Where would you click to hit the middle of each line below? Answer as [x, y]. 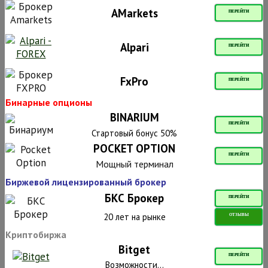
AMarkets [134, 13]
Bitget [134, 249]
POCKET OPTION [134, 148]
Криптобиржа [36, 234]
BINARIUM [134, 117]
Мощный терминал [134, 164]
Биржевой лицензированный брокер [86, 182]
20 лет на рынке [134, 217]
